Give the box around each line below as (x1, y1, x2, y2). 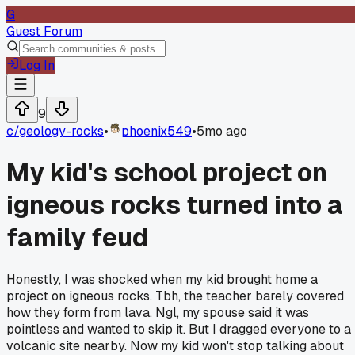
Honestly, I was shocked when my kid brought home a (6, 270, 318, 288)
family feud (6, 221, 148, 254)
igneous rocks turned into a (6, 189, 343, 222)
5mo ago (197, 123, 247, 139)
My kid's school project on (6, 156, 327, 189)
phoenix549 (121, 123, 192, 139)
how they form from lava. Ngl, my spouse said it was (6, 303, 309, 321)
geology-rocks (19, 123, 104, 139)
